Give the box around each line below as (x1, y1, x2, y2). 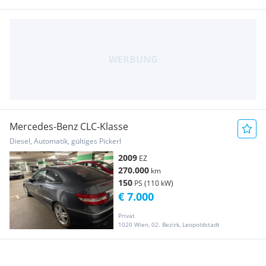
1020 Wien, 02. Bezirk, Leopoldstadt (118, 220, 220, 229)
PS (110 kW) (134, 178, 173, 188)
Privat (118, 211, 135, 220)
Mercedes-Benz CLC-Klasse (9, 119, 128, 133)
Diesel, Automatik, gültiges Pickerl (9, 135, 121, 146)
